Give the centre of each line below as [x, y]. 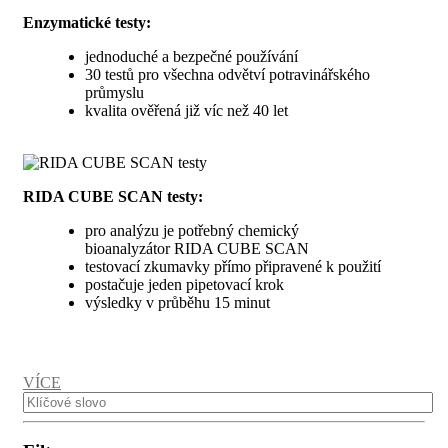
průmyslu [114, 92]
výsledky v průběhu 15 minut [177, 302]
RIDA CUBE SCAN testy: [113, 196]
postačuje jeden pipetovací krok [184, 284]
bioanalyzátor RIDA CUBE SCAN [197, 248]
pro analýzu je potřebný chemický [192, 230]
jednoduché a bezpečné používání [191, 56]
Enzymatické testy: [87, 22]
